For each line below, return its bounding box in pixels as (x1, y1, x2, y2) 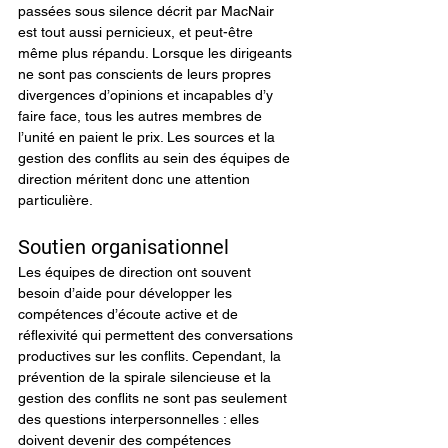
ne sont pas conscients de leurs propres (18, 66, 275, 82)
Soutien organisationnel (18, 235, 229, 259)
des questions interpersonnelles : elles (18, 411, 263, 427)
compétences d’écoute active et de (18, 306, 242, 322)
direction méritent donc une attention (18, 171, 254, 187)
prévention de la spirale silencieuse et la (18, 369, 275, 385)
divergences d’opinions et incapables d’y (18, 87, 277, 103)
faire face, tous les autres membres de (18, 108, 266, 124)
